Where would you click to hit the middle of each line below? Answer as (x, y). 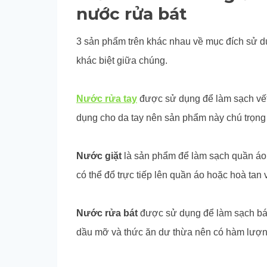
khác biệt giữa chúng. (122, 60)
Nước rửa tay (107, 98)
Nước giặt (99, 156)
